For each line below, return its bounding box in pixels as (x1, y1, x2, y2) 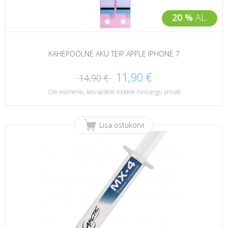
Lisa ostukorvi (99, 120, 144, 130)
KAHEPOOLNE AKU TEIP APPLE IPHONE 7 (48, 49, 180, 59)
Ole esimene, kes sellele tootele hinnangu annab (47, 88, 181, 96)
